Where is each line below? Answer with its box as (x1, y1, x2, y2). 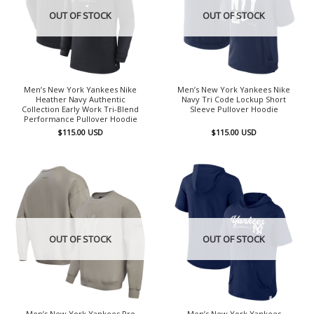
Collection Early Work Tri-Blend (22, 104, 139, 115)
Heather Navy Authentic (35, 94, 125, 105)
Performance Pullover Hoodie (23, 114, 137, 125)
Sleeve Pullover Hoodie (189, 104, 278, 115)
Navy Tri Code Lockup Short (182, 94, 286, 105)
